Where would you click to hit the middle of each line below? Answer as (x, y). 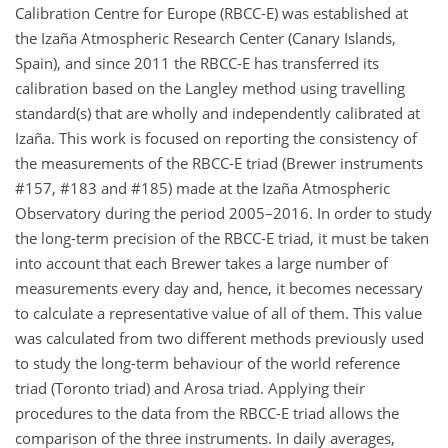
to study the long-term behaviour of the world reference (207, 363)
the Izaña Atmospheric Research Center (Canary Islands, (205, 38)
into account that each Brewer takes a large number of (201, 263)
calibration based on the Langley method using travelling (210, 88)
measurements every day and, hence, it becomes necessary (219, 288)
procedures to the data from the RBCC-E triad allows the (207, 413)
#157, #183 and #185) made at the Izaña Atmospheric (202, 188)
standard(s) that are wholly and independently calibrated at (217, 113)
